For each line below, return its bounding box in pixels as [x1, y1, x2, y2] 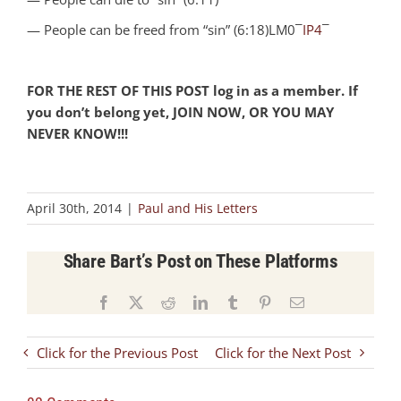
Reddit [175, 294, 212, 309]
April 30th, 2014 [27, 199, 122, 217]
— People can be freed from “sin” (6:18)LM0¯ [27, 20, 303, 38]
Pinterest [271, 294, 320, 309]
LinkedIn [207, 294, 259, 309]
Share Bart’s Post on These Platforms [63, 250, 338, 272]
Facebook [110, 294, 166, 309]
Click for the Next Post [215, 343, 351, 362]
